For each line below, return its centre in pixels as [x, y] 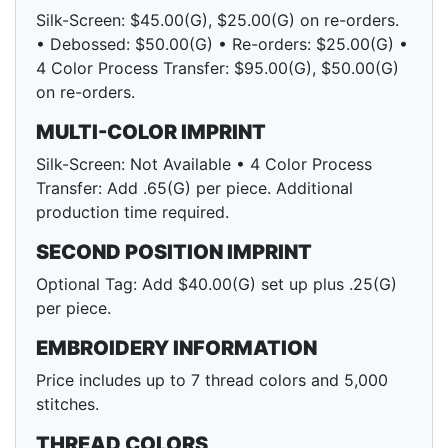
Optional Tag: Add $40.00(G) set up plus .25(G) [216, 284]
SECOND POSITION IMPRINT [174, 252]
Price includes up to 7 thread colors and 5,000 [212, 380]
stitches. [67, 404]
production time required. [132, 212]
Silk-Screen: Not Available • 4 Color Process [204, 164]
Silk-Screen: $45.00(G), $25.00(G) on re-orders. [217, 20]
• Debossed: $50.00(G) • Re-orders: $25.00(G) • [222, 44]
